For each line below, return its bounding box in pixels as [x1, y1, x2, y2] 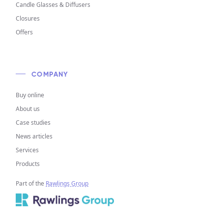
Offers [16, 28, 33, 36]
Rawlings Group [46, 179, 88, 188]
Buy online [16, 91, 44, 99]
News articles [16, 132, 53, 140]
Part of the [16, 179, 46, 188]
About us [16, 105, 40, 113]
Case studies [16, 118, 51, 127]
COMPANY [31, 71, 69, 78]
